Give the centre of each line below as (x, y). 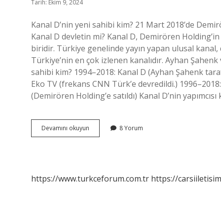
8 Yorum (131, 128)
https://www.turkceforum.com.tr (90, 179)
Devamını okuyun (65, 128)
